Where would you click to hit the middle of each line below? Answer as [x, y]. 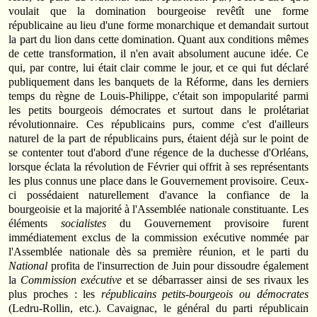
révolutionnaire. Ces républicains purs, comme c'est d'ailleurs [158, 124]
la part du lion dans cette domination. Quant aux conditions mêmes [158, 39]
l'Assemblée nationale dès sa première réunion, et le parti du [158, 251]
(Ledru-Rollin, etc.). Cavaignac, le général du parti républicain [158, 308]
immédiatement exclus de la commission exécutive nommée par [158, 237]
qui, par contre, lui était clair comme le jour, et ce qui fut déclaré [158, 67]
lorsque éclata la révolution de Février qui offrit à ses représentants [158, 166]
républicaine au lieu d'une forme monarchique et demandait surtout [158, 25]
